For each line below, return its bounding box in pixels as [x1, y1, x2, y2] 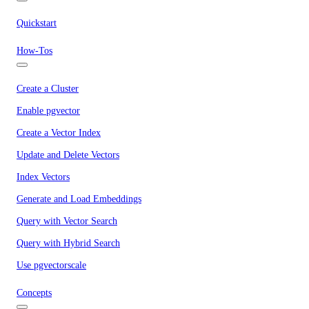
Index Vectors [17, 172, 70, 182]
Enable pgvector [17, 106, 80, 116]
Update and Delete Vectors [17, 150, 119, 160]
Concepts [17, 288, 52, 298]
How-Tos [17, 46, 52, 56]
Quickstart [17, 18, 57, 28]
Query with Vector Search [17, 216, 117, 226]
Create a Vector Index [17, 128, 101, 138]
